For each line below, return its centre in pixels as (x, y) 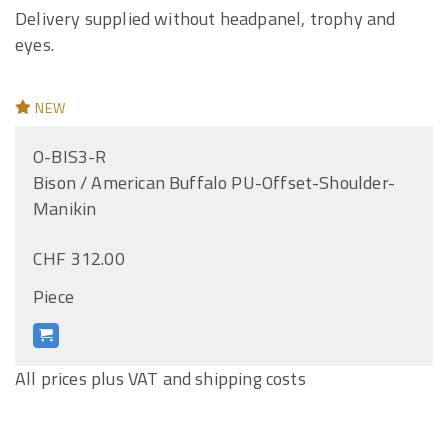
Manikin (65, 208)
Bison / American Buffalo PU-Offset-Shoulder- (214, 182)
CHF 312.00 (79, 258)
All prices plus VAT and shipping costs (160, 378)
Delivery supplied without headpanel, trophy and (205, 18)
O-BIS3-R (70, 156)
